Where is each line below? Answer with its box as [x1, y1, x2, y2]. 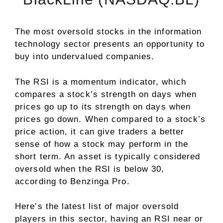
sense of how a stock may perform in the [15, 139, 188, 149]
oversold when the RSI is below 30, [15, 164, 165, 174]
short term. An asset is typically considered [15, 151, 201, 161]
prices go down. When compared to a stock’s [15, 114, 206, 124]
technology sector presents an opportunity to [15, 39, 205, 49]
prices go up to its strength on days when [15, 102, 191, 111]
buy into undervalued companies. [15, 52, 155, 62]
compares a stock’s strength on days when [15, 89, 197, 99]
